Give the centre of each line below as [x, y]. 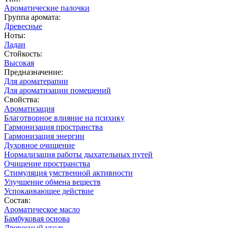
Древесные [23, 26]
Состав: [17, 200]
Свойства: [22, 99]
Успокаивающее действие [49, 191]
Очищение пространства [47, 163]
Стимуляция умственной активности [68, 173]
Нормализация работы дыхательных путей [78, 154]
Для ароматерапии [36, 81]
